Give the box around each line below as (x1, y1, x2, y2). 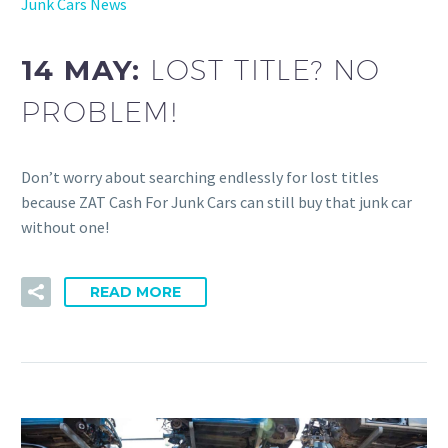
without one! (21, 216, 109, 237)
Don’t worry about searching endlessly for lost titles (21, 166, 379, 187)
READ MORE (90, 283, 181, 302)
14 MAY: (21, 53, 151, 88)
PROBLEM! (21, 95, 178, 129)
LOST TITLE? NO (150, 53, 381, 87)
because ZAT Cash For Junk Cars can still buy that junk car (21, 191, 412, 212)
